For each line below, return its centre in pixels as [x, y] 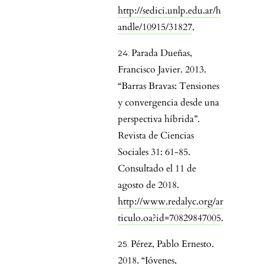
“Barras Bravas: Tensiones [169, 86]
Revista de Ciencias [156, 136]
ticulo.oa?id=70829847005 [169, 218]
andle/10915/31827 [155, 27]
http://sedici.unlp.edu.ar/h [169, 11]
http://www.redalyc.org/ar [171, 202]
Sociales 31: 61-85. [154, 152]
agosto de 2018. [148, 185]
